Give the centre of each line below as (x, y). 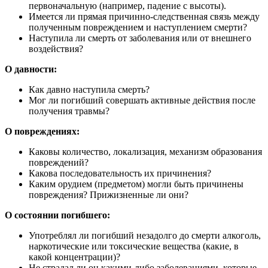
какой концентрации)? (74, 257)
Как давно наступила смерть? (89, 89)
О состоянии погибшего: (57, 215)
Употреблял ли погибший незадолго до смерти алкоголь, (145, 235)
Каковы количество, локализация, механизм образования (145, 151)
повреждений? (59, 162)
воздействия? (56, 48)
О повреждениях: (42, 131)
